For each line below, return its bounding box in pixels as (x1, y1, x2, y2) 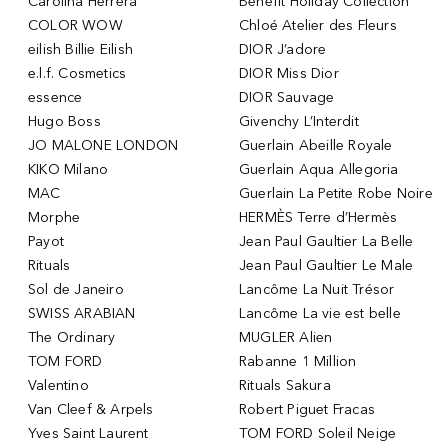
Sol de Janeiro (28, 280, 124, 298)
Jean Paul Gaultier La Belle (239, 232, 414, 250)
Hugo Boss (28, 112, 101, 130)
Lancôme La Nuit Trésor (239, 280, 395, 298)
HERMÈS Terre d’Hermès (239, 208, 398, 226)
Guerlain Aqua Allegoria (239, 160, 399, 178)
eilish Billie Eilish (28, 40, 133, 58)
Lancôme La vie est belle (239, 304, 401, 322)
